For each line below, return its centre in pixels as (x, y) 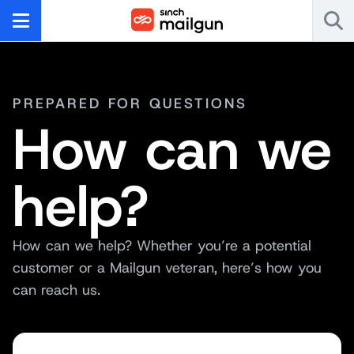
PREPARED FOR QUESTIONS (130, 104)
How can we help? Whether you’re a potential (162, 246)
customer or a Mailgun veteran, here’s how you (167, 268)
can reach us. (56, 290)
